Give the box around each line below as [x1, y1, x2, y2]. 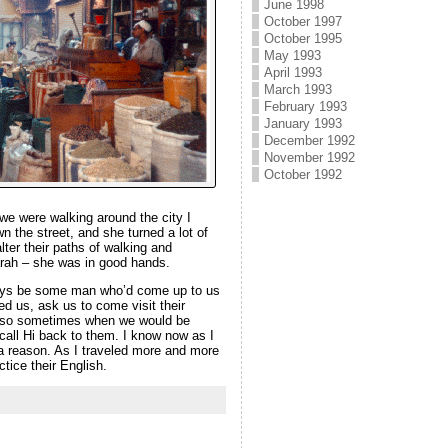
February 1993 [263, 99, 347, 114]
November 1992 [263, 150, 355, 165]
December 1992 [263, 133, 355, 148]
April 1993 [263, 65, 322, 80]
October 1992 [263, 167, 342, 182]
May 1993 [263, 48, 321, 63]
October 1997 [263, 14, 342, 29]
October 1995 [263, 31, 342, 46]
